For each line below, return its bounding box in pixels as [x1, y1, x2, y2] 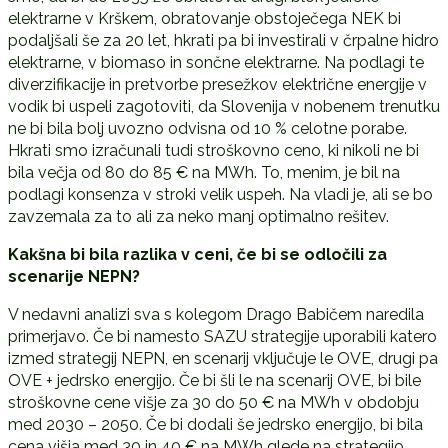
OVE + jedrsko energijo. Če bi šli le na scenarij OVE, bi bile [7, 370, 421, 390]
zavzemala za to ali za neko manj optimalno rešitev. [7, 206, 389, 226]
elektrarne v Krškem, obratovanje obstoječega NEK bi [7, 8, 401, 28]
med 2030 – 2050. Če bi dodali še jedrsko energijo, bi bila [7, 414, 423, 434]
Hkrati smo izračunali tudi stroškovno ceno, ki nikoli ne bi [7, 140, 419, 160]
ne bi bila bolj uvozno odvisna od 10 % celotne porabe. [7, 118, 407, 138]
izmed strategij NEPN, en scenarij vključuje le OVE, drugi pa [7, 348, 438, 368]
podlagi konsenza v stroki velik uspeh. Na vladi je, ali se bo [7, 184, 433, 204]
